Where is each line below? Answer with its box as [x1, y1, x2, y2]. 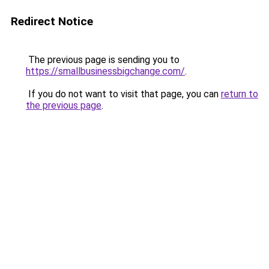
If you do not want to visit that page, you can [26, 88, 221, 100]
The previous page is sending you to [26, 54, 180, 65]
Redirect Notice [11, 14, 93, 28]
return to [221, 88, 258, 100]
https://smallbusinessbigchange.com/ [26, 65, 185, 77]
